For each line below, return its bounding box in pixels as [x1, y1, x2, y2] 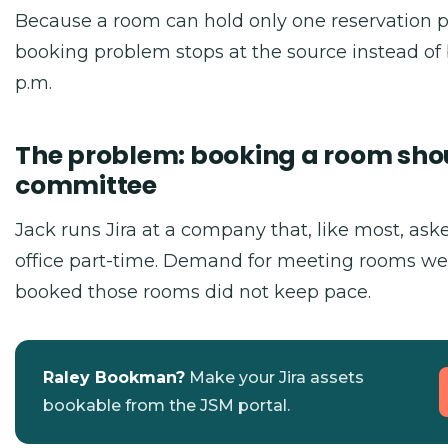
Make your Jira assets [185, 368, 364, 387]
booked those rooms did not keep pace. [15, 281, 371, 303]
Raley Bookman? [43, 368, 185, 387]
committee [15, 168, 157, 203]
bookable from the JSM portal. [43, 396, 290, 415]
